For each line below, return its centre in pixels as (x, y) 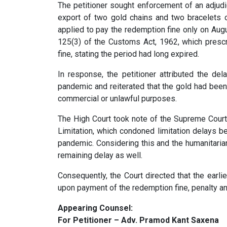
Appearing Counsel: (95, 208)
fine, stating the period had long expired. (128, 54)
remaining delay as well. (100, 155)
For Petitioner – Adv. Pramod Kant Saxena (138, 220)
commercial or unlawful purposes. (117, 99)
